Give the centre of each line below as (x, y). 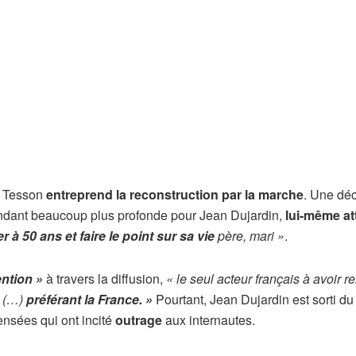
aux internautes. (209, 320)
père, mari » (250, 236)
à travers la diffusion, (104, 279)
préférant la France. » (89, 300)
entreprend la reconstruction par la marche (175, 195)
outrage (139, 320)
